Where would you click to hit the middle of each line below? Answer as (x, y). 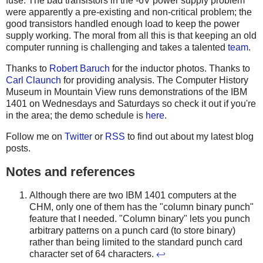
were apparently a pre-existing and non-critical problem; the (129, 12)
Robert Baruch (80, 69)
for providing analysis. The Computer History (155, 80)
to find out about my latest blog (189, 136)
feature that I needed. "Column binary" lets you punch (140, 218)
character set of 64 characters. (93, 254)
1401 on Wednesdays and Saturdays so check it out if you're (131, 104)
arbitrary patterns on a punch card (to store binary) (132, 230)
